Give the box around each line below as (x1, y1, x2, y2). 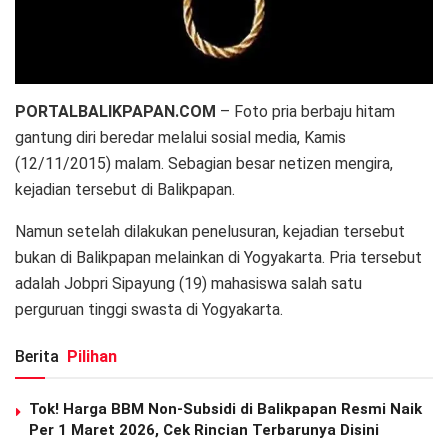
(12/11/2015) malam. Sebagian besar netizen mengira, (15, 153, 393, 173)
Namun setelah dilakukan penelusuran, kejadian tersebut (15, 221, 405, 241)
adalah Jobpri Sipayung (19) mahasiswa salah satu (15, 273, 362, 293)
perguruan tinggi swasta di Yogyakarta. (15, 299, 283, 319)
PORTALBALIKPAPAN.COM (15, 101, 216, 121)
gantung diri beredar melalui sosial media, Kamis (15, 127, 346, 147)
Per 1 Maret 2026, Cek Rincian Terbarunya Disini (29, 420, 379, 439)
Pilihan (67, 346, 117, 366)
